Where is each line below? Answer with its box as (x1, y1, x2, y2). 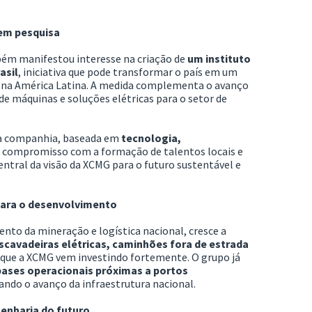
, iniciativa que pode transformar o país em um (18, 64, 237, 79)
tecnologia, (121, 130, 181, 145)
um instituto (187, 51, 251, 65)
